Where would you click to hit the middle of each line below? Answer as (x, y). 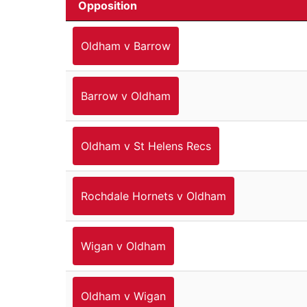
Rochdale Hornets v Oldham (153, 196)
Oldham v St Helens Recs (146, 146)
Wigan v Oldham (123, 246)
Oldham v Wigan (123, 296)
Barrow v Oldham (126, 96)
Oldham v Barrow (126, 46)
